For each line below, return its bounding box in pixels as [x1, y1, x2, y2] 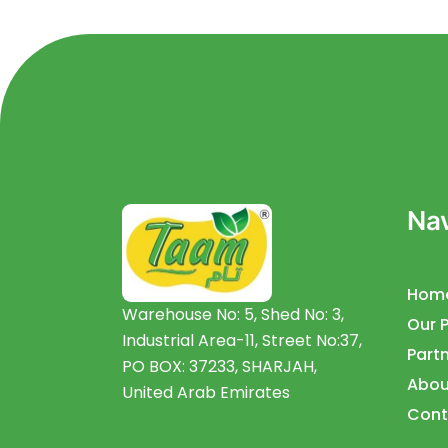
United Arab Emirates [122, 381, 290, 404]
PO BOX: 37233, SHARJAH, [122, 355, 317, 378]
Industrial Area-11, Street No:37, [122, 329, 362, 352]
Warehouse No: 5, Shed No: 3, [122, 303, 344, 326]
